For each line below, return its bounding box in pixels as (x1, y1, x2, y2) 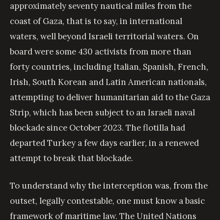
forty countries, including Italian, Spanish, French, (10, 61, 208, 72)
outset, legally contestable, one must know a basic (10, 195, 205, 207)
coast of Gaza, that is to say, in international (10, 15, 182, 27)
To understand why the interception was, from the (10, 180, 208, 192)
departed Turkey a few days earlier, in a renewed (10, 137, 199, 148)
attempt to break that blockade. (10, 152, 133, 164)
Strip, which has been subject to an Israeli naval (10, 107, 195, 118)
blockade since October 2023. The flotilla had (10, 122, 185, 133)
